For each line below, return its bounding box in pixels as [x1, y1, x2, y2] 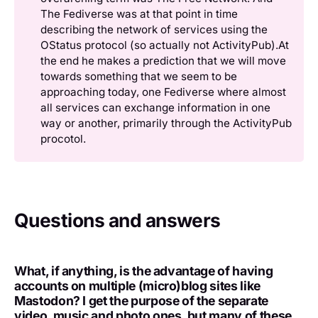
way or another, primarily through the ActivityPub [40, 116, 292, 130]
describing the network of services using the [40, 22, 268, 36]
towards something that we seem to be [40, 69, 237, 83]
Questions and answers [14, 208, 221, 231]
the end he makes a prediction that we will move [40, 53, 286, 67]
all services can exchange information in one [40, 100, 270, 114]
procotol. [40, 131, 86, 146]
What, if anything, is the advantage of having [14, 263, 273, 278]
